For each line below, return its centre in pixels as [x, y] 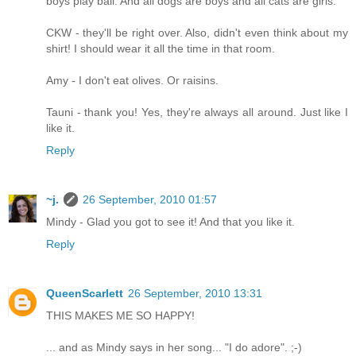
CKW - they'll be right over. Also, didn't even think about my [197, 32]
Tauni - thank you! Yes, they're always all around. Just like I [197, 112]
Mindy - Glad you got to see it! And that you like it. [170, 221]
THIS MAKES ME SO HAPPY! [120, 315]
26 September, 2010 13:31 [195, 293]
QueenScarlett [85, 293]
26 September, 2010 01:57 [150, 199]
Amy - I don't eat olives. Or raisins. [132, 80]
